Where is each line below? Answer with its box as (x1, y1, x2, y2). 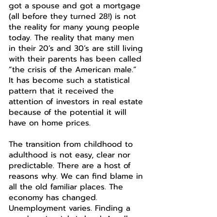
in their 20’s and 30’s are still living (9, 43, 146, 54)
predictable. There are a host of (9, 160, 134, 171)
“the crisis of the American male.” (9, 64, 139, 76)
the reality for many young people (9, 21, 142, 33)
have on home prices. (9, 117, 93, 129)
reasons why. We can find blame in (9, 170, 146, 182)
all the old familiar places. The (9, 181, 126, 193)
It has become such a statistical (9, 75, 133, 86)
